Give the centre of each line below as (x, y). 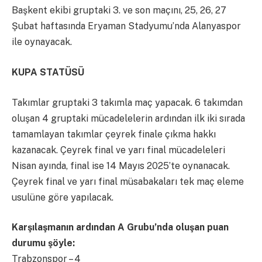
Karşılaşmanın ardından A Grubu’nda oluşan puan (120, 227)
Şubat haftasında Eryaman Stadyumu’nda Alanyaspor (126, 26)
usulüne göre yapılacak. (63, 197)
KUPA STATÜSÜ (48, 73)
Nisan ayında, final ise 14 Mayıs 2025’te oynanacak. (121, 166)
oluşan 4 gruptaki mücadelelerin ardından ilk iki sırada (128, 118)
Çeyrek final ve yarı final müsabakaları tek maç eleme (128, 181)
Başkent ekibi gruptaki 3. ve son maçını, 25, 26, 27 (119, 11)
